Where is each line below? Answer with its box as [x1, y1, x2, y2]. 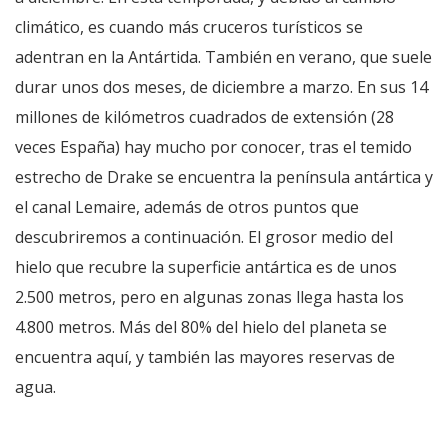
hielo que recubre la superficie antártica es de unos [15, 255, 397, 278]
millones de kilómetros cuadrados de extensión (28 [15, 105, 394, 128]
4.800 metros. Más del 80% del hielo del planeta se [15, 315, 387, 338]
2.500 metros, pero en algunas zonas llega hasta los [15, 285, 404, 308]
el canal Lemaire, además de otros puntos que [15, 195, 359, 218]
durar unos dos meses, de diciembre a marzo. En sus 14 [15, 75, 428, 98]
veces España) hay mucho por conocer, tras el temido [15, 135, 412, 158]
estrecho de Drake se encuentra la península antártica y [15, 165, 433, 188]
